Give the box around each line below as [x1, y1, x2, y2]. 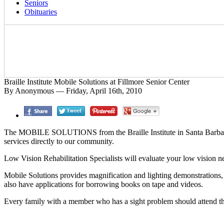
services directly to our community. [4, 137, 114, 145]
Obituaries [24, 7, 57, 16]
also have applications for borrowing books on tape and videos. [4, 180, 203, 188]
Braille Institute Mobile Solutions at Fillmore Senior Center [4, 77, 189, 86]
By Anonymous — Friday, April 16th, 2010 [4, 86, 142, 95]
